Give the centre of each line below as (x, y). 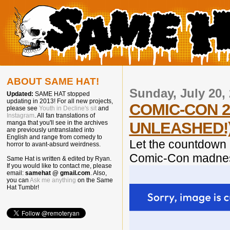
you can (18, 180)
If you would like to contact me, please (59, 166)
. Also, (99, 173)
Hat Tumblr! (23, 188)
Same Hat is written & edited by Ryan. (59, 159)
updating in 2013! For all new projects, (60, 101)
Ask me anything (53, 180)
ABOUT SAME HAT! (53, 81)
